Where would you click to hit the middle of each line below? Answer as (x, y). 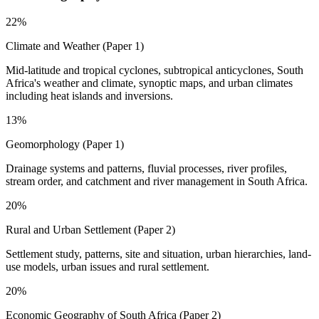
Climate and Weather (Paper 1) (75, 46)
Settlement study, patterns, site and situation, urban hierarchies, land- (158, 254)
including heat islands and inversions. (89, 96)
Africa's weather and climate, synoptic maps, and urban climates (149, 83)
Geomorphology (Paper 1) (65, 145)
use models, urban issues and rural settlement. (108, 267)
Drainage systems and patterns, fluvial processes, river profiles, (146, 169)
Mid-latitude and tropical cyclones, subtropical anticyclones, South (155, 70)
